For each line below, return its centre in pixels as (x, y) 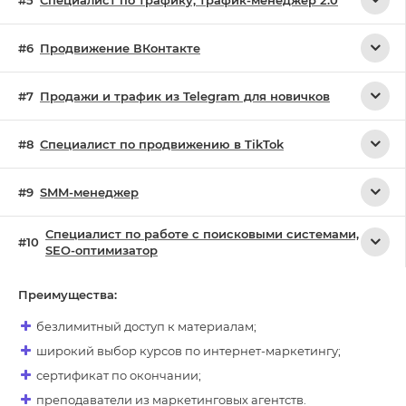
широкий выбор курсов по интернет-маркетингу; (188, 350)
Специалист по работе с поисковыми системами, (202, 233)
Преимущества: (68, 294)
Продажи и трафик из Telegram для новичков (185, 96)
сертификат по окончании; (119, 375)
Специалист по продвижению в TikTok (162, 144)
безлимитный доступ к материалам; (146, 326)
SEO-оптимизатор (101, 250)
